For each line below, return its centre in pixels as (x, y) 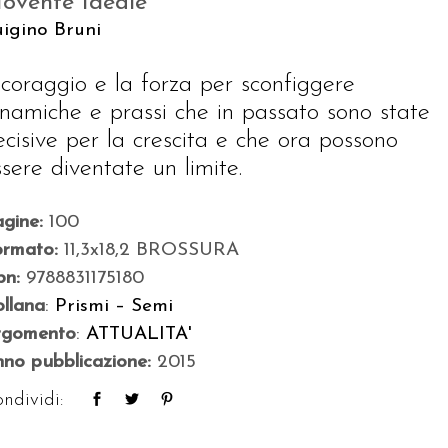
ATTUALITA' (139, 334)
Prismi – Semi (114, 306)
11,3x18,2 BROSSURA (152, 250)
